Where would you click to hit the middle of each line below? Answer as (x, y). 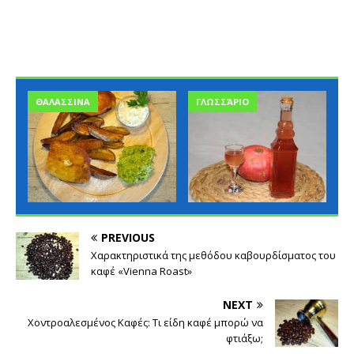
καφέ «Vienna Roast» (141, 271)
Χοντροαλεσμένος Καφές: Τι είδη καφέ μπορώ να (145, 323)
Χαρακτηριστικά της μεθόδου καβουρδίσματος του (213, 256)
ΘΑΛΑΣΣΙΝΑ (63, 102)
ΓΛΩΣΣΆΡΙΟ (222, 102)
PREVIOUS (128, 238)
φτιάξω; (245, 339)
